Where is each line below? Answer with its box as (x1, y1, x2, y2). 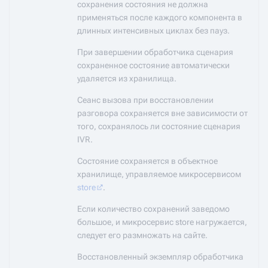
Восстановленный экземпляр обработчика (77, 252, 243, 261)
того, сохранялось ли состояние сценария (77, 121, 240, 131)
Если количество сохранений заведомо (77, 204, 230, 214)
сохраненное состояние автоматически (77, 60, 230, 70)
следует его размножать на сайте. (77, 230, 208, 240)
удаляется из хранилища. (77, 74, 176, 83)
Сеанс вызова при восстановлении (77, 95, 214, 105)
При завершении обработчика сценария (77, 47, 233, 57)
